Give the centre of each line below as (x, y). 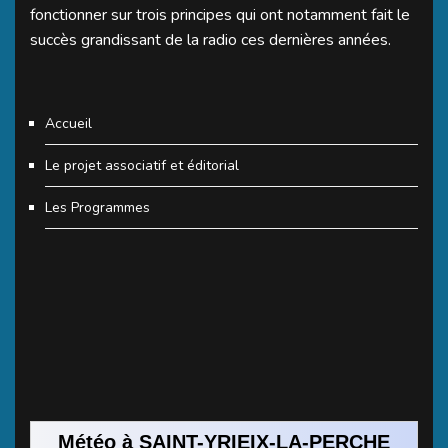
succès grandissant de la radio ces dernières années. (210, 39)
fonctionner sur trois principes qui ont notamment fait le (220, 14)
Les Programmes (97, 207)
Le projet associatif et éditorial (142, 165)
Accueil (68, 123)
